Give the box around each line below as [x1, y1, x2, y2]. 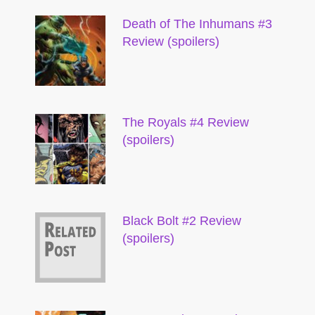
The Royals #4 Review [122, 115, 249, 129]
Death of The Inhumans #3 [122, 17, 272, 31]
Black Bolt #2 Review [122, 214, 241, 228]
